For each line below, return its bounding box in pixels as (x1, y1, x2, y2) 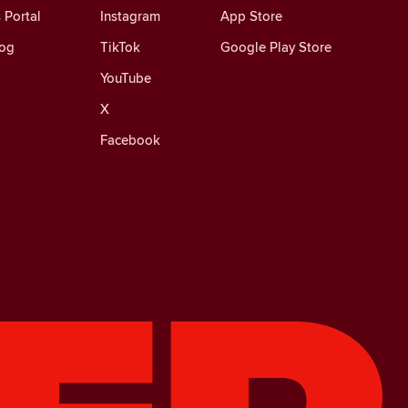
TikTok (100, 36, 141, 56)
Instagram (100, 5, 161, 25)
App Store (220, 5, 282, 25)
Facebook (100, 129, 161, 149)
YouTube (100, 67, 152, 87)
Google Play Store (220, 36, 331, 56)
